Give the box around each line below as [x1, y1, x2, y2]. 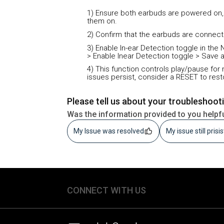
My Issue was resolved [73, 126, 144, 135]
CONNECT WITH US [67, 184, 146, 195]
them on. [87, 16, 117, 26]
